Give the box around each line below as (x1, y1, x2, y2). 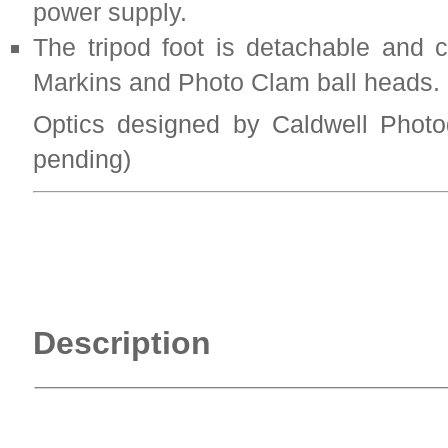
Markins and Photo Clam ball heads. (33, 68, 440, 96)
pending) (33, 145, 131, 173)
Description (33, 325, 211, 361)
